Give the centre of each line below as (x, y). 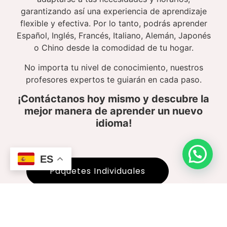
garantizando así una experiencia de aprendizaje (113, 11)
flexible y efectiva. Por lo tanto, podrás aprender (113, 24)
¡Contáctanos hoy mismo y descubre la (113, 99)
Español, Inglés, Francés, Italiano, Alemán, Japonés (113, 36)
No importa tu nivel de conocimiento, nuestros (113, 67)
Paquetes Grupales (92, 208)
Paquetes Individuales (98, 171)
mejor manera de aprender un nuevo (113, 111)
